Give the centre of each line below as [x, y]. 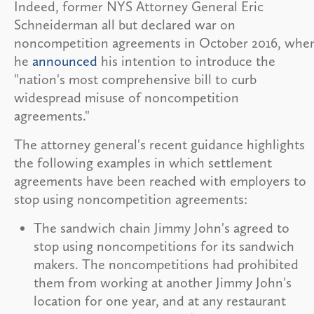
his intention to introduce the [186, 61]
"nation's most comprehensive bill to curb [135, 79]
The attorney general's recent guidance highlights [159, 144]
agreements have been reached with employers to [160, 180]
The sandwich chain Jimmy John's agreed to [162, 227]
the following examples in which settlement [143, 162]
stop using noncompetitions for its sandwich [164, 246]
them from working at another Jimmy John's [163, 282]
